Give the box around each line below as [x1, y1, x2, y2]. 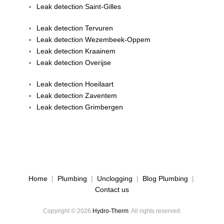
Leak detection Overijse [36, 58, 111, 66]
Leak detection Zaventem [36, 91, 117, 99]
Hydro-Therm [92, 207, 128, 214]
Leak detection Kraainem [36, 46, 116, 55]
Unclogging [96, 174, 132, 182]
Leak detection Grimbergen [36, 102, 123, 111]
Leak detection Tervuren [36, 23, 113, 32]
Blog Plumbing [142, 174, 188, 182]
